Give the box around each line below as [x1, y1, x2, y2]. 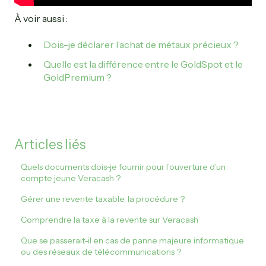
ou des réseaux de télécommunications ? [21, 246, 182, 258]
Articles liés [14, 137, 85, 153]
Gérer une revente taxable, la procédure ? [21, 194, 185, 205]
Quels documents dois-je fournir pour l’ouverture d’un [21, 161, 226, 173]
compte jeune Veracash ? [21, 173, 121, 184]
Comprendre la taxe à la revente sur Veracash [21, 214, 199, 226]
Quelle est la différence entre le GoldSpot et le [43, 58, 243, 71]
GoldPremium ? [43, 71, 112, 84]
